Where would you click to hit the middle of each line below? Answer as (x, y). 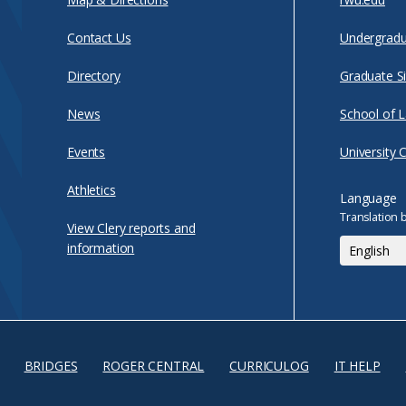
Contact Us (99, 38)
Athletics (92, 190)
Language (368, 198)
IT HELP (357, 366)
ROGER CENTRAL (154, 366)
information (101, 248)
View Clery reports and (131, 228)
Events (87, 152)
